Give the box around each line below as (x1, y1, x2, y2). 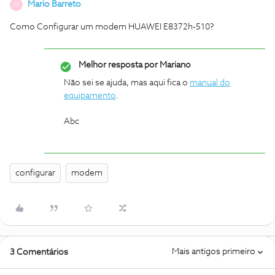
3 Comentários (10, 248, 68, 257)
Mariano (158, 61, 191, 69)
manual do (190, 79, 230, 87)
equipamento (64, 91, 116, 100)
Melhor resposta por (79, 61, 158, 69)
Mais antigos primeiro (172, 247, 255, 256)
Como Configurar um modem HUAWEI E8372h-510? (10, 23, 214, 31)
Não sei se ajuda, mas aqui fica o (64, 79, 190, 87)
